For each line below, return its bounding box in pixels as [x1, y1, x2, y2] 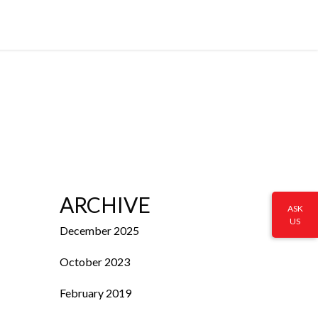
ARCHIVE [59, 192, 150, 217]
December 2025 [59, 224, 139, 237]
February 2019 [59, 286, 131, 300]
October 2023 [59, 255, 130, 268]
